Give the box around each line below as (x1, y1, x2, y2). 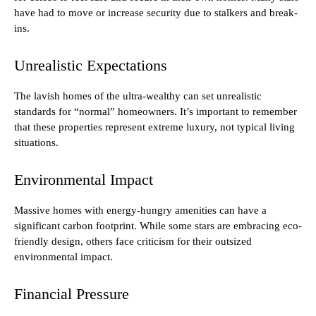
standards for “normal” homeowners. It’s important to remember (14, 106, 297, 118)
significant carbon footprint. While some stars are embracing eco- (14, 220, 302, 232)
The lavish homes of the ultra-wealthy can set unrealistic (14, 90, 262, 102)
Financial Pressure (14, 285, 129, 303)
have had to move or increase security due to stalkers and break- (14, 7, 298, 19)
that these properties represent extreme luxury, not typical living (14, 121, 295, 133)
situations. (14, 137, 59, 149)
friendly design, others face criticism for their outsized (14, 236, 252, 248)
